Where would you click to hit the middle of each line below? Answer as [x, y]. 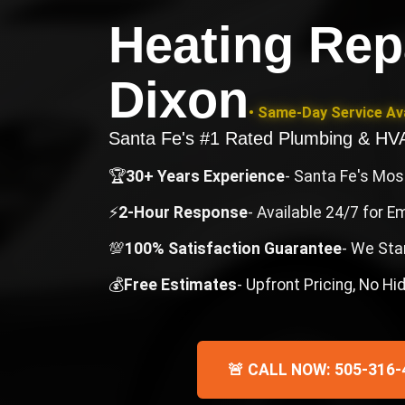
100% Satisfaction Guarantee [233, 249]
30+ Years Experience [205, 176]
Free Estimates [180, 285]
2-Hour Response [183, 212]
